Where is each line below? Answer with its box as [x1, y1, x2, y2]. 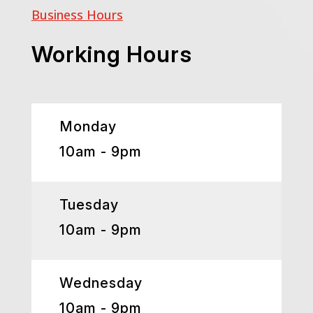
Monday [59, 118, 117, 135]
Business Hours [31, 6, 123, 23]
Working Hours [31, 41, 192, 68]
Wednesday [59, 275, 143, 291]
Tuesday [59, 196, 119, 213]
